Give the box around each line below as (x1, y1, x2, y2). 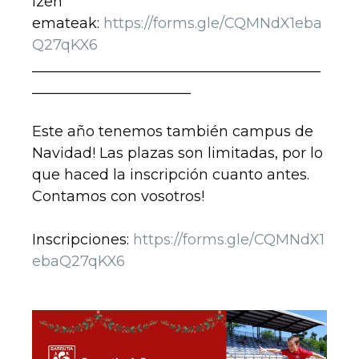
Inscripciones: (32, 230, 133, 248)
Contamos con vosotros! (32, 187, 204, 205)
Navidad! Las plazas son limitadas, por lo (32, 143, 323, 162)
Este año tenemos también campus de (32, 122, 313, 140)
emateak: (32, 14, 103, 32)
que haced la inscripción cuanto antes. (32, 165, 309, 184)
